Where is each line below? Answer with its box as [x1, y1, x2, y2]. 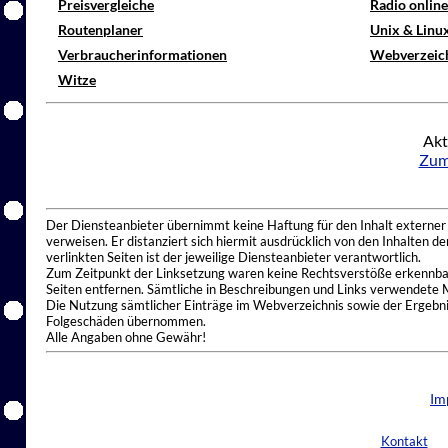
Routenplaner [58, 21, 143, 39]
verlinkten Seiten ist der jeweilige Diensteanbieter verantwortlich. [46, 248, 421, 265]
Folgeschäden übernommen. [46, 312, 206, 329]
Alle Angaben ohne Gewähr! [46, 328, 206, 345]
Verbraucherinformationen [58, 46, 227, 64]
